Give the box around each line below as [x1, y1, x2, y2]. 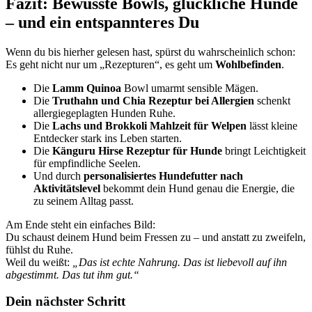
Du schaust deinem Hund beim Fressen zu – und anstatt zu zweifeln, [6, 231, 306, 243]
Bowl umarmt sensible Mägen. [121, 81, 258, 94]
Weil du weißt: [6, 256, 72, 268]
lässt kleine [247, 119, 297, 132]
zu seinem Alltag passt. [33, 194, 134, 207]
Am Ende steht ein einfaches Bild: [6, 218, 155, 231]
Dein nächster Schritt [6, 294, 125, 309]
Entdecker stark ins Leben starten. [33, 132, 182, 144]
